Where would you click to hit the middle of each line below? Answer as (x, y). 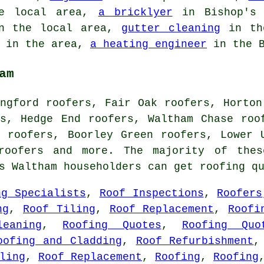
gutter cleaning (171, 28)
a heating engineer (148, 44)
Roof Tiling (59, 209)
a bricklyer (135, 12)
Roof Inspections (151, 193)
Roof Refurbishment (195, 241)
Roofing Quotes (112, 225)
